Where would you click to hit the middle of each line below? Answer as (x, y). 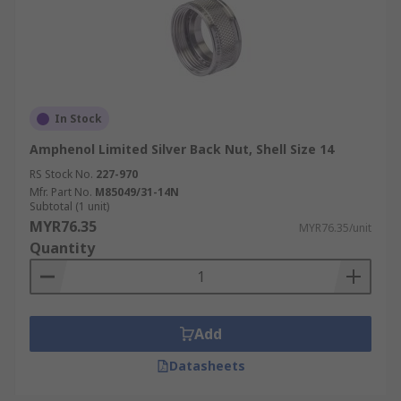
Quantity (62, 248)
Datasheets (207, 366)
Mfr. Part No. (61, 192)
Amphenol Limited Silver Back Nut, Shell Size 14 (182, 149)
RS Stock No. (61, 174)
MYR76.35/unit (335, 228)
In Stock (78, 119)
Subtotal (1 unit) (69, 206)
